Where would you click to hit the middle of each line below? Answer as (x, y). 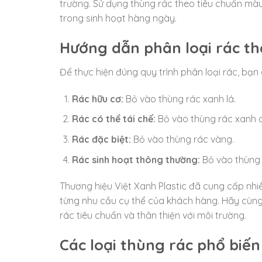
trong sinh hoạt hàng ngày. (118, 18)
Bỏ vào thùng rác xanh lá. (179, 99)
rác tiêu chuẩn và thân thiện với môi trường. (153, 216)
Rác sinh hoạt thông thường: (136, 159)
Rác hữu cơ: (97, 99)
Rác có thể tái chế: (113, 119)
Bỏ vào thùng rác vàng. (182, 139)
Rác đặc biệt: (101, 139)
